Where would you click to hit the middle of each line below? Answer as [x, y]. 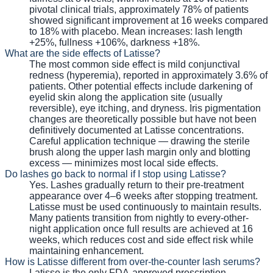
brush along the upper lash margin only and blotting [140, 152]
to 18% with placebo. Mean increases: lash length [136, 31]
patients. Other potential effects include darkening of [141, 86]
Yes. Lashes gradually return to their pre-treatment [136, 185]
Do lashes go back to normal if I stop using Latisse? [115, 174]
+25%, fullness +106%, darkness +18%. [115, 42]
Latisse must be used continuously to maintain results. [145, 207]
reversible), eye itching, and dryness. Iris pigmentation [145, 108]
